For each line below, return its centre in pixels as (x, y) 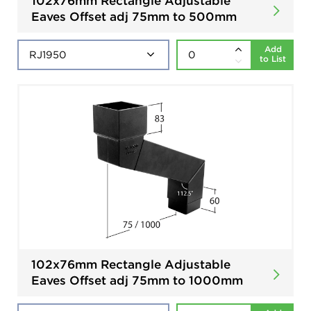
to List (273, 59)
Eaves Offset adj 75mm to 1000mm (137, 280)
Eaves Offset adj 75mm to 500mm (134, 16)
